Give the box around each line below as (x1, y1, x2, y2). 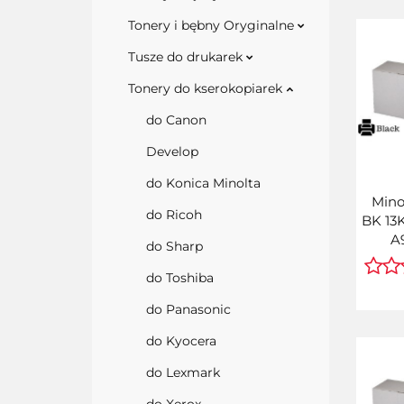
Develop (146, 143, 198, 160)
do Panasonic (146, 301, 231, 317)
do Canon (146, 112, 207, 128)
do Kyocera (146, 333, 216, 349)
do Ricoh (146, 207, 202, 223)
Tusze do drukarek (128, 49, 246, 65)
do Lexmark (146, 364, 220, 381)
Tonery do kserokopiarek (128, 80, 286, 96)
